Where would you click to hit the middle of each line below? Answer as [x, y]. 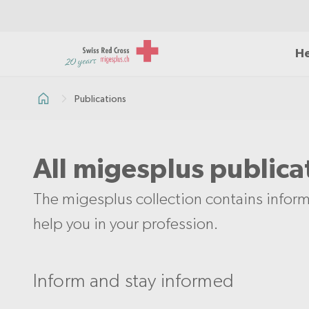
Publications [100, 98]
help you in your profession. [126, 223]
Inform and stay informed [133, 280]
